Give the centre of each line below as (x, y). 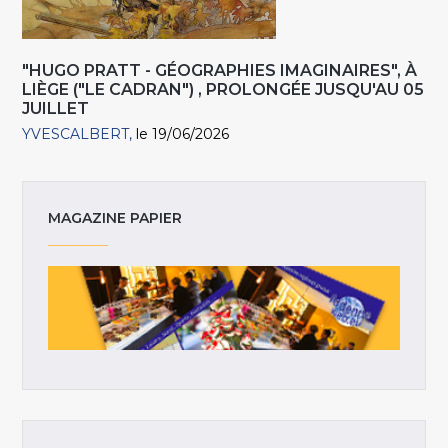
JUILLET (56, 109)
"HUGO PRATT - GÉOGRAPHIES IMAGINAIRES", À (220, 71)
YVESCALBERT (76, 134)
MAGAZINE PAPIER (115, 217)
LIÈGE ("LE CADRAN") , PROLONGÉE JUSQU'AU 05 (223, 90)
